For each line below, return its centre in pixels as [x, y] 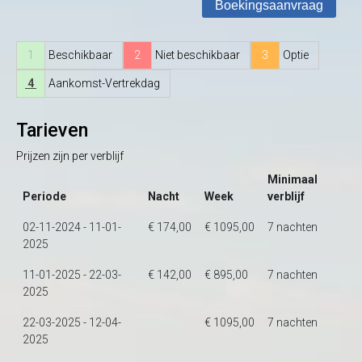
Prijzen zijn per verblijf [70, 156]
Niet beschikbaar [198, 55]
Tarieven [52, 130]
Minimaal [293, 179]
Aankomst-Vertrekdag [104, 83]
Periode [44, 196]
